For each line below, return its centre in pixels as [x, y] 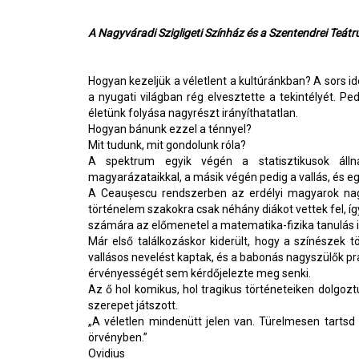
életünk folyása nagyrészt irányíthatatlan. [193, 113]
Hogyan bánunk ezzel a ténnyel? [170, 129]
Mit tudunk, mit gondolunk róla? [167, 145]
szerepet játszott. [133, 305]
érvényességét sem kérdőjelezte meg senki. [200, 273]
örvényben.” [118, 337]
